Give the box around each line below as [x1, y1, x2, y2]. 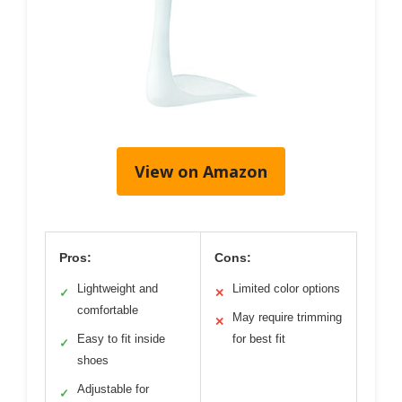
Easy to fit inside [77, 332, 165, 345]
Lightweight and [77, 282, 158, 295]
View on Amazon [135, 161, 267, 182]
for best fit [232, 332, 285, 345]
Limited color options [232, 282, 340, 295]
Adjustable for [77, 382, 149, 396]
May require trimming [232, 310, 342, 324]
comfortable [77, 303, 138, 317]
